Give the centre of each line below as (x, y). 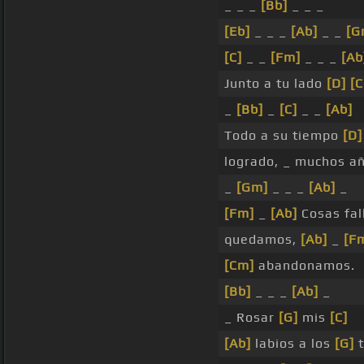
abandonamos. (305, 266)
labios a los (293, 344)
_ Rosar (251, 318)
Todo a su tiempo (284, 136)
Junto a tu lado (275, 84)
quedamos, (262, 240)
